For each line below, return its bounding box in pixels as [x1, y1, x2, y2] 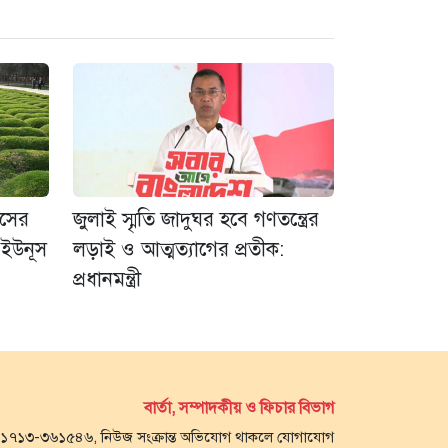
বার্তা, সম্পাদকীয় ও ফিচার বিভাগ [144, 397, 334, 418]
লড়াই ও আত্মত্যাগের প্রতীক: [73, 236, 284, 262]
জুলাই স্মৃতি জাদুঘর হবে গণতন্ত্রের [73, 206, 319, 232]
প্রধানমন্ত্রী [73, 266, 141, 292]
